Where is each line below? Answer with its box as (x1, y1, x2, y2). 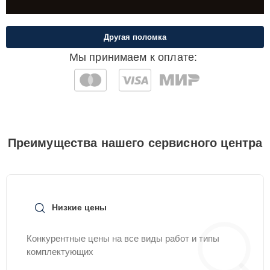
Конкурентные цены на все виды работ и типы (27, 233, 219, 243)
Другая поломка (104, 33, 166, 42)
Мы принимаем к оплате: (69, 51, 198, 63)
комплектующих (27, 246, 93, 257)
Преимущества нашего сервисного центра (7, 136, 263, 149)
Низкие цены (52, 202, 107, 212)
